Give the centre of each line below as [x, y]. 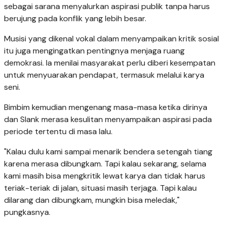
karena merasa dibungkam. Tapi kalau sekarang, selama [105, 164]
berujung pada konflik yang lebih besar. [75, 19]
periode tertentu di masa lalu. [58, 132]
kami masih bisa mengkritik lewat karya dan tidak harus [105, 176]
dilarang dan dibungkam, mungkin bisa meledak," [92, 200]
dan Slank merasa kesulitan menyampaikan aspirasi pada [108, 120]
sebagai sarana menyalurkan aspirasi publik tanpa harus [107, 7]
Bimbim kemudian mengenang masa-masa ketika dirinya [106, 107]
